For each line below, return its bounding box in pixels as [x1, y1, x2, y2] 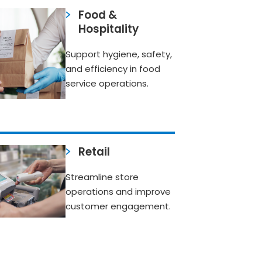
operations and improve [65, 185, 171, 198]
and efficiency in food [65, 63, 160, 75]
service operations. [65, 77, 149, 90]
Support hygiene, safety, [65, 48, 172, 61]
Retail [78, 143, 111, 160]
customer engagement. [65, 200, 171, 213]
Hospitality [78, 20, 139, 37]
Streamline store [65, 171, 139, 184]
